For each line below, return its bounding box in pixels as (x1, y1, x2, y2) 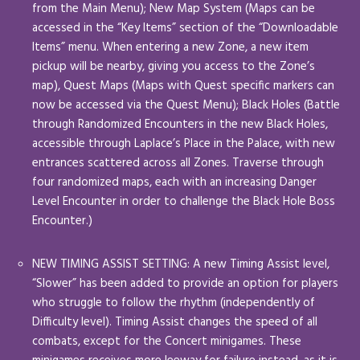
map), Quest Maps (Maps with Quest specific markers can (32, 76, 334, 96)
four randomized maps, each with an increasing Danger (32, 172, 317, 192)
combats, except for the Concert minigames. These (32, 331, 301, 351)
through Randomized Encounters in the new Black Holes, (32, 114, 328, 134)
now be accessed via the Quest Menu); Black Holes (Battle (32, 95, 340, 115)
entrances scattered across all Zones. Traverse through (32, 153, 324, 173)
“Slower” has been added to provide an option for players (32, 273, 338, 293)
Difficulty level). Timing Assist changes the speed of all (32, 312, 317, 332)
